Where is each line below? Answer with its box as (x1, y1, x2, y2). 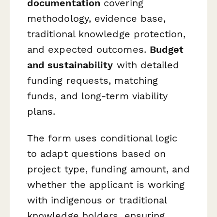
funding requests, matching (27, 74, 158, 86)
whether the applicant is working (27, 179, 185, 191)
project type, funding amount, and (27, 163, 190, 175)
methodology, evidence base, (27, 12, 166, 24)
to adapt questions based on (27, 148, 166, 160)
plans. (27, 105, 56, 117)
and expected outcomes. (27, 43, 150, 55)
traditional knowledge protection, (27, 28, 186, 40)
